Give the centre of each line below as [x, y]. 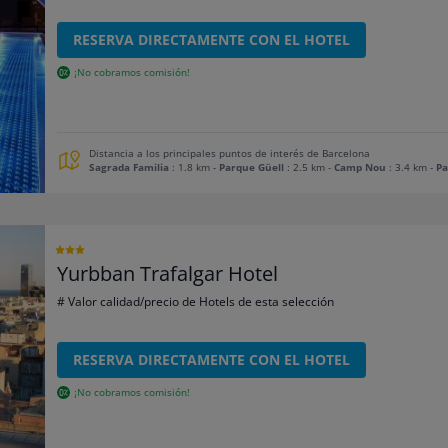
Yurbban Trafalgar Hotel [168, 273]
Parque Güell [252, 167]
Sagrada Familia [129, 167]
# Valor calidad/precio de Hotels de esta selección [196, 301]
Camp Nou [360, 167]
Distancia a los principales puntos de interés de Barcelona [230, 153]
